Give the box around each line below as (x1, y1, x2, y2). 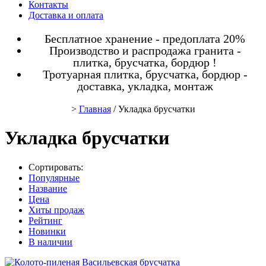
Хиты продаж (28, 204, 84, 215)
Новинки (28, 226, 66, 236)
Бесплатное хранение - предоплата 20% (45, 32, 245, 45)
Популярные (28, 172, 80, 183)
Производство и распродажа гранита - (49, 44, 241, 57)
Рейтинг (28, 215, 62, 226)
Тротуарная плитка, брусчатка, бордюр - (42, 68, 248, 81)
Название (28, 183, 67, 194)
